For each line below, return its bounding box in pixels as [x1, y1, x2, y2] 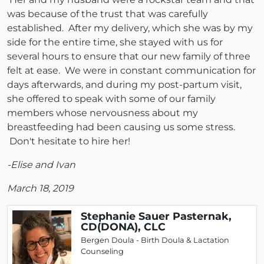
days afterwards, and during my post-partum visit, [7, 79, 242, 91]
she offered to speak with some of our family [7, 93, 216, 105]
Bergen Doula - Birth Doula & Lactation [81, 236, 229, 245]
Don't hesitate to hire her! [7, 136, 130, 147]
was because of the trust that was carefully [7, 8, 208, 20]
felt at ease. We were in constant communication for [7, 65, 256, 77]
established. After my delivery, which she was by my [7, 22, 253, 34]
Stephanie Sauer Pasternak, [81, 210, 232, 223]
